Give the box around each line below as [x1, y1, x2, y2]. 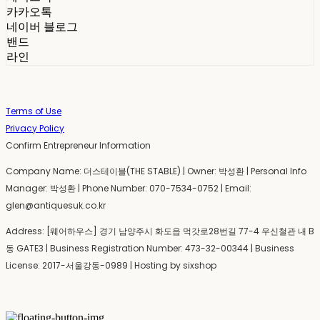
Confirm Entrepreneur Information [6, 139, 151, 151]
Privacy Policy [6, 121, 64, 134]
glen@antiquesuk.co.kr [6, 199, 106, 211]
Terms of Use [6, 104, 61, 117]
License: [6, 259, 42, 271]
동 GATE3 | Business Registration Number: [6, 241, 185, 254]
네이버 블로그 [6, 20, 78, 33]
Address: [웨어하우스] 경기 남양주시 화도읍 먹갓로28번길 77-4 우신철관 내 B [6, 224, 314, 237]
